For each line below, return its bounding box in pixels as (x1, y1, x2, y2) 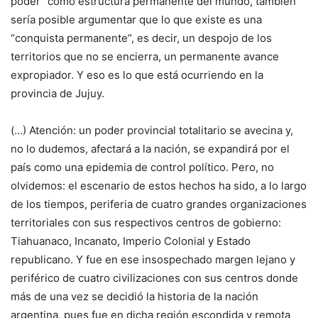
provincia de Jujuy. (11, 87, 104, 101)
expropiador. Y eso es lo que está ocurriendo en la (11, 68, 263, 82)
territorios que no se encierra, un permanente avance (11, 50, 279, 64)
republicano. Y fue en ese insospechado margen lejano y (11, 253, 295, 267)
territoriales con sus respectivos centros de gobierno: (11, 216, 281, 230)
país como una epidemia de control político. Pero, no (11, 160, 274, 175)
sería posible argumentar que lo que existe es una (11, 13, 262, 27)
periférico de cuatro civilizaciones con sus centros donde (11, 271, 298, 285)
